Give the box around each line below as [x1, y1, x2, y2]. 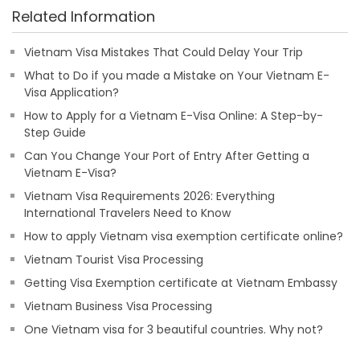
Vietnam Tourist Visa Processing [24, 252, 203, 268]
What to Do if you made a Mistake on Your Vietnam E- [24, 67, 329, 84]
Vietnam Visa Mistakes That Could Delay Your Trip [24, 44, 303, 60]
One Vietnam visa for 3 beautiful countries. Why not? [24, 321, 323, 337]
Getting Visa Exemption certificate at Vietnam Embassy [24, 275, 337, 291]
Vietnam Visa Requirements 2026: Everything [24, 188, 275, 204]
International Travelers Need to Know [24, 205, 231, 221]
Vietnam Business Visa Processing [24, 298, 212, 314]
